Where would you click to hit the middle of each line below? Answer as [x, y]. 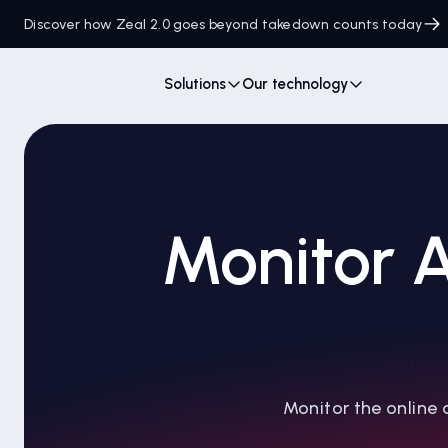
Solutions [195, 84]
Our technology [295, 84]
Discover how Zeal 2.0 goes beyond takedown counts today [223, 24]
